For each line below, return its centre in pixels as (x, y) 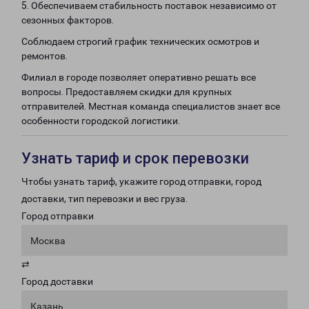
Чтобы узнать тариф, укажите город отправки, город (141, 181)
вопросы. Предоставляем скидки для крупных (127, 92)
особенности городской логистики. (101, 121)
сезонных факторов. (68, 20)
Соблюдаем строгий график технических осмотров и (140, 41)
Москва (48, 241)
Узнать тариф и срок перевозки (135, 158)
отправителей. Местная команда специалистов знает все (151, 106)
